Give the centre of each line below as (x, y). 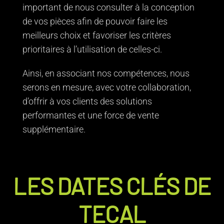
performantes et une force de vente (91, 115)
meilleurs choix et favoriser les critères (97, 35)
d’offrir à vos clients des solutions (87, 101)
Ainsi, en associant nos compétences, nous (106, 73)
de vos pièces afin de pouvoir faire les (95, 21)
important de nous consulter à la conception (108, 7)
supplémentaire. (55, 129)
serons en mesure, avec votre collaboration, (107, 87)
